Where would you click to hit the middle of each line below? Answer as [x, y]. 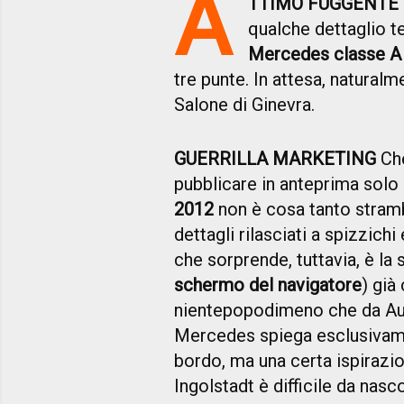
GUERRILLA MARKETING [275, 159]
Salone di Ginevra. [244, 105]
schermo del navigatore [268, 285]
